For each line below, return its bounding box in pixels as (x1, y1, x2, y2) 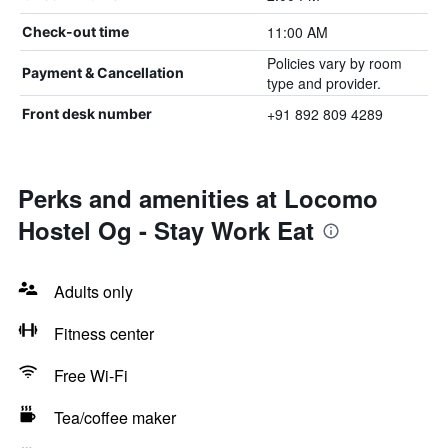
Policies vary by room (266, 53, 402, 73)
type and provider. (266, 73, 381, 93)
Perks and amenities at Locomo (18, 181, 378, 215)
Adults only (54, 280, 133, 303)
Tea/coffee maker (54, 406, 176, 429)
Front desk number (22, 105, 152, 122)
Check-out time (22, 23, 129, 40)
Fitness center (54, 322, 154, 345)
